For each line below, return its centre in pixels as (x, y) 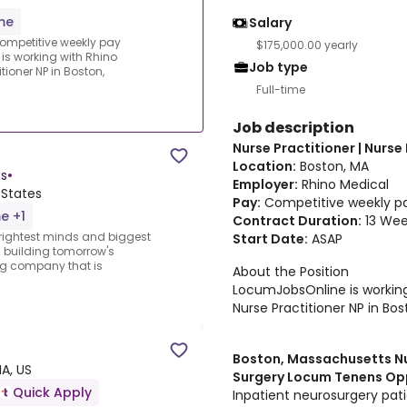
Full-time (281, 89)
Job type (278, 67)
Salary (270, 23)
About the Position (291, 272)
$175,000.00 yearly (307, 45)
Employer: (265, 184)
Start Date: (270, 239)
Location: (264, 166)
